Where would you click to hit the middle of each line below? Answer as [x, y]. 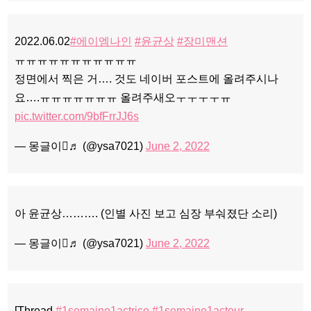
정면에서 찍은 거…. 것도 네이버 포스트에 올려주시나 [146, 78]
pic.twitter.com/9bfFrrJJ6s [77, 116]
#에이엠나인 [101, 41]
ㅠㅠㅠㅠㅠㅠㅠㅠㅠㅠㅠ [76, 60]
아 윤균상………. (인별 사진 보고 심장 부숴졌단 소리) [146, 213]
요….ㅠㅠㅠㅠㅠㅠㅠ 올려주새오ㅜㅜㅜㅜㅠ [123, 97]
